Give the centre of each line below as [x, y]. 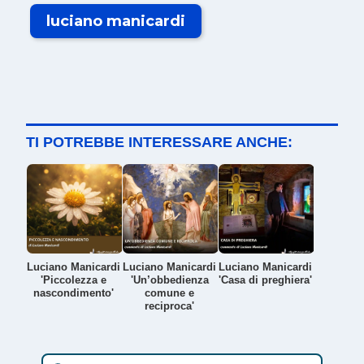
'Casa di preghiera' [266, 279]
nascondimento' [74, 292]
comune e [170, 292]
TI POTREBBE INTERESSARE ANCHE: [159, 142]
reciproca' [170, 305]
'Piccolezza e [74, 279]
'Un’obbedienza [169, 279]
